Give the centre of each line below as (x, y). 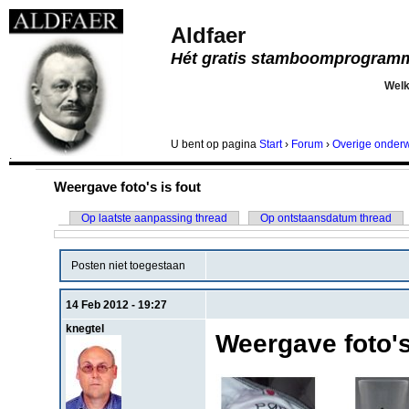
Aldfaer (208, 35)
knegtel (84, 328)
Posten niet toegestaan (125, 266)
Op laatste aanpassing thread (155, 218)
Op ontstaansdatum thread (325, 218)
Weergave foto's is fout (127, 187)
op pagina (233, 144)
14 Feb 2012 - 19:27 (116, 304)
